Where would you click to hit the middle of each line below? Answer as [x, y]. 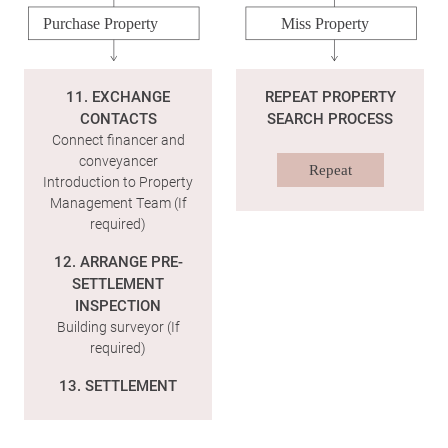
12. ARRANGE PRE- [118, 261]
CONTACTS [118, 118]
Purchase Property [101, 24]
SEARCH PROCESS [330, 118]
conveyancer [118, 161]
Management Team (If [118, 203]
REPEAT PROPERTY [330, 96]
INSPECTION [118, 305]
